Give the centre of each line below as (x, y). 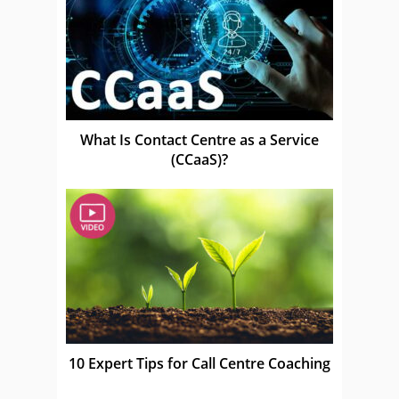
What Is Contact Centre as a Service (199, 139)
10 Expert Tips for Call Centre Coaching (199, 363)
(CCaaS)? (199, 159)
